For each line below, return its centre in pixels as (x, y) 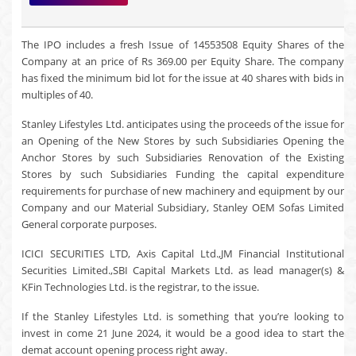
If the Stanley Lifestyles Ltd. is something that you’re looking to (183, 316)
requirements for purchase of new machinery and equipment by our (183, 191)
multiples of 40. (57, 95)
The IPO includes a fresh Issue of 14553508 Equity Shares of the (183, 44)
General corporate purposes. (89, 224)
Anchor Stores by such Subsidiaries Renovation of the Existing (183, 157)
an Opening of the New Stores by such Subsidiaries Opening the (183, 141)
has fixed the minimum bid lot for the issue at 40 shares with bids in (183, 78)
